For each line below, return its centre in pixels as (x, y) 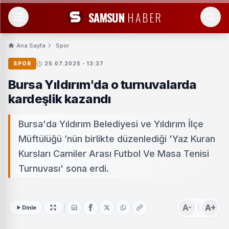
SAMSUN (106, 17)
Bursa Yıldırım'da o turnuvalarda (102, 85)
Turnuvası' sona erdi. (64, 168)
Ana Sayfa (31, 45)
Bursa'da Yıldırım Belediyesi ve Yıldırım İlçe (111, 124)
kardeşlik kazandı (60, 99)
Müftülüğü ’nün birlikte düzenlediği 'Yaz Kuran (117, 139)
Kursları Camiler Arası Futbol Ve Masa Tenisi (114, 154)
